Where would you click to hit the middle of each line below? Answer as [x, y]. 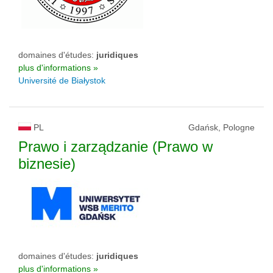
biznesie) [47, 164]
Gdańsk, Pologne [222, 127]
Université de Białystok [62, 80]
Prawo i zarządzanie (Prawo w [115, 147]
